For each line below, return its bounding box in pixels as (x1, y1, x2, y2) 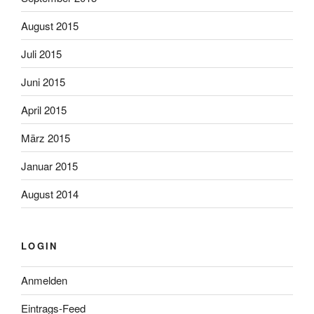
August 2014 (21, 186, 78, 201)
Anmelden (21, 273, 67, 288)
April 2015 (21, 102, 67, 117)
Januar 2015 (21, 158, 78, 173)
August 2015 (21, 18, 78, 33)
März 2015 (21, 130, 70, 145)
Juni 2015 (21, 74, 65, 89)
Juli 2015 (21, 46, 62, 61)
